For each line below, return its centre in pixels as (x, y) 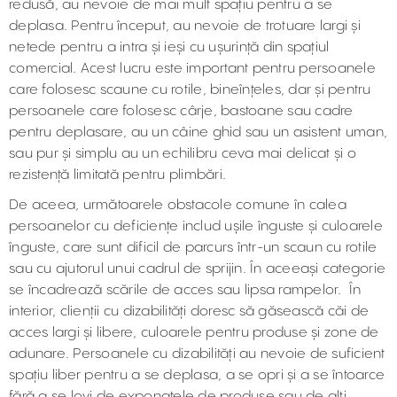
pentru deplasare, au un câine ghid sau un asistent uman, (198, 132)
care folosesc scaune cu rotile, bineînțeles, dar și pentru (190, 90)
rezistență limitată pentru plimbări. (117, 175)
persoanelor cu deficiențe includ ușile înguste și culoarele (196, 226)
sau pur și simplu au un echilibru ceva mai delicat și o (183, 154)
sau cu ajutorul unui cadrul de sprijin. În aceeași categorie (197, 269)
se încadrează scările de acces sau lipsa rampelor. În (185, 290)
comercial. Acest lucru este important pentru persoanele (192, 69)
